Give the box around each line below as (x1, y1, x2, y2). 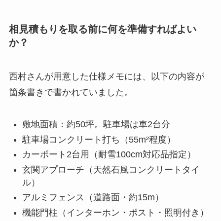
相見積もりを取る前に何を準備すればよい (8, 23, 196, 35)
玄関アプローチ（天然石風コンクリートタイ (22, 164, 200, 175)
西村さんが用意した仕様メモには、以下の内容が (8, 72, 204, 82)
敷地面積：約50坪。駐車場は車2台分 (22, 119, 170, 130)
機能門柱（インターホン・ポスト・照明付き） (22, 207, 209, 218)
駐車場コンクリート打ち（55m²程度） (22, 134, 176, 145)
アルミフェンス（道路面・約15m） (22, 192, 164, 203)
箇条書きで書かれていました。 (8, 87, 133, 98)
